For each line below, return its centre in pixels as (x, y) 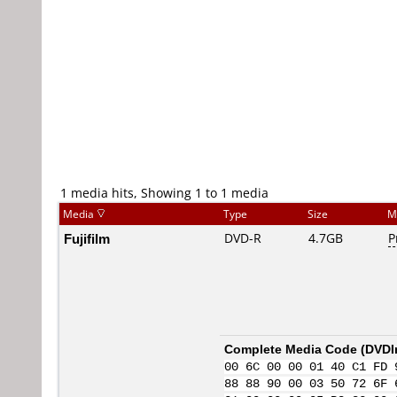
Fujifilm (87, 238)
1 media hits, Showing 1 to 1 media (164, 193)
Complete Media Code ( (295, 349)
